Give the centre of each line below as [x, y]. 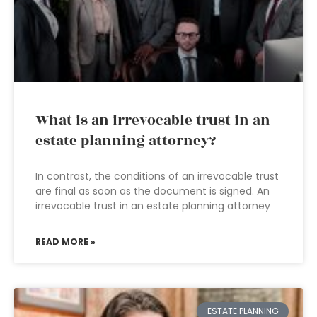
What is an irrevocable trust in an [153, 120]
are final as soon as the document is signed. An [152, 191]
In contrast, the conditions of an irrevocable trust [157, 176]
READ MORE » [65, 242]
